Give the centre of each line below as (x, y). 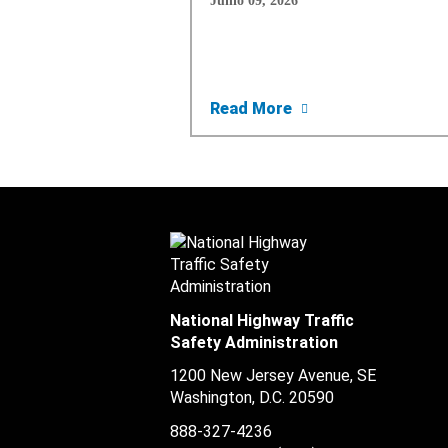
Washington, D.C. (227, 397)
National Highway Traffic (262, 320)
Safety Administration (254, 342)
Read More (253, 108)
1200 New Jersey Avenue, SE (273, 375)
